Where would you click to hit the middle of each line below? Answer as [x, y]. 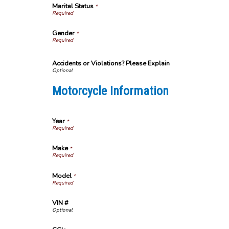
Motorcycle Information [110, 91]
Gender [63, 33]
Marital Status [73, 6]
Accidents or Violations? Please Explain [111, 64]
